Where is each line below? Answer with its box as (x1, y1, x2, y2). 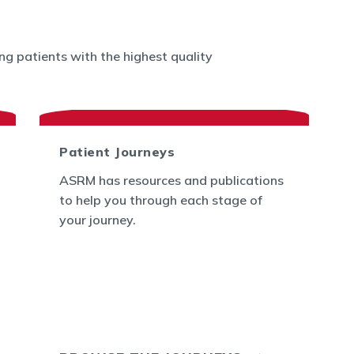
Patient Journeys (59, 144, 175, 160)
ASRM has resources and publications (59, 172, 284, 188)
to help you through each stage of (59, 192, 262, 208)
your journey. (59, 212, 136, 228)
